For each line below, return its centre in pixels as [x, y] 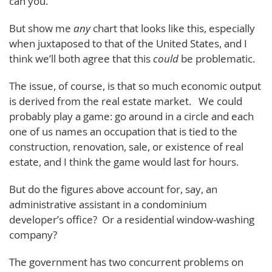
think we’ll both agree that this [81, 58]
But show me [41, 28]
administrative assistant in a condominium [108, 204]
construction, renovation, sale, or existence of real [126, 146]
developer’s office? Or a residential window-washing [132, 219]
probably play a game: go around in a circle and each [131, 116]
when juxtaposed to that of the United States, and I [128, 43]
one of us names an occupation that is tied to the [123, 131]
